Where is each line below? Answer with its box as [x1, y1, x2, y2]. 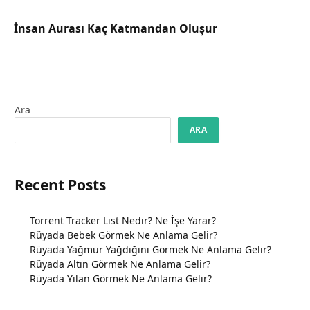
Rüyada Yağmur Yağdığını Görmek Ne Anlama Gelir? [30, 243, 271, 257]
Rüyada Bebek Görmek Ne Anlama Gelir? [30, 228, 217, 242]
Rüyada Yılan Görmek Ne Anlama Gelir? [30, 272, 212, 286]
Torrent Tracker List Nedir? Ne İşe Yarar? [30, 214, 216, 228]
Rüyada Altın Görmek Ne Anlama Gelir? [30, 257, 210, 271]
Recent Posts [15, 174, 106, 194]
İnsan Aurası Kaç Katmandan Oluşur [14, 20, 217, 36]
